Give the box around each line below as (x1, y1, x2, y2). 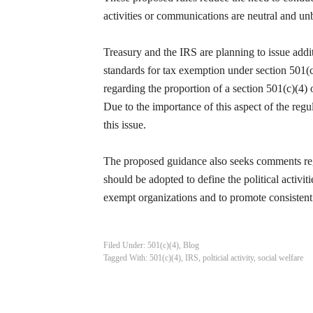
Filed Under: (103, 240, 147, 250)
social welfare (258, 253, 303, 263)
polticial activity (203, 253, 254, 263)
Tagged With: (103, 253, 150, 263)
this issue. (103, 119, 146, 131)
